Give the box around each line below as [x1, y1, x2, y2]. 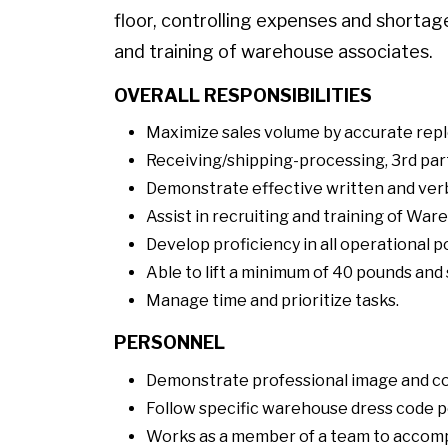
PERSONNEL [114, 332, 225, 354]
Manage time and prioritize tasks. [146, 291, 399, 311]
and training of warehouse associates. [114, 41, 433, 63]
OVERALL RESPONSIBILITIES [114, 84, 372, 106]
